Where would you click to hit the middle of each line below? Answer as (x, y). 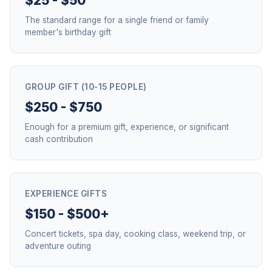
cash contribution (59, 139)
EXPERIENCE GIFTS (66, 194)
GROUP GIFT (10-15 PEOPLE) (86, 87)
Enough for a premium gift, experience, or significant (127, 127)
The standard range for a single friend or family (117, 20)
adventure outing (58, 246)
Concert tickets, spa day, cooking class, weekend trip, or (135, 234)
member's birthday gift (68, 32)
